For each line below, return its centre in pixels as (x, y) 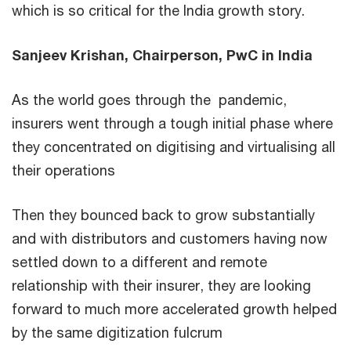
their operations (63, 170)
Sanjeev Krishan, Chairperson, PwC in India (162, 54)
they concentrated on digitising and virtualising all (174, 146)
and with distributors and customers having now (170, 238)
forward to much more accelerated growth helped (174, 308)
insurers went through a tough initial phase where (172, 123)
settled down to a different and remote (139, 261)
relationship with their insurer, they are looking (161, 285)
